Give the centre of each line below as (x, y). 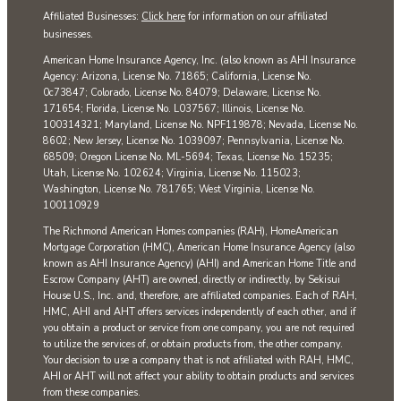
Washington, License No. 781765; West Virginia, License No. (179, 190)
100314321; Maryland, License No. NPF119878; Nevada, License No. (200, 125)
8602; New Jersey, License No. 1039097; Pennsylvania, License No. (194, 141)
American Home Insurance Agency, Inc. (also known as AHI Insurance (199, 61)
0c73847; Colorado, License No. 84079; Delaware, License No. (182, 93)
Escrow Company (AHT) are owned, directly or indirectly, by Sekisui (192, 280)
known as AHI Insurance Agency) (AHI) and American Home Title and (200, 264)
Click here (163, 17)
